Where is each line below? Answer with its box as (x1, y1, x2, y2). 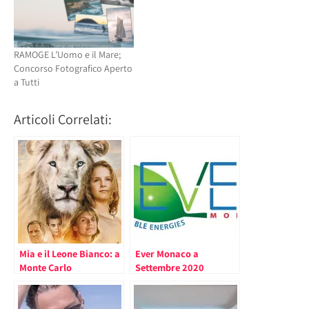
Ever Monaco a (135, 247, 199, 261)
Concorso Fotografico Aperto (14, 62, 132, 75)
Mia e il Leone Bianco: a (19, 247, 120, 261)
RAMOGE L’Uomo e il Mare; (14, 48, 121, 61)
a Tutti (14, 76, 39, 89)
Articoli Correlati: (14, 110, 112, 129)
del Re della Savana (19, 288, 103, 302)
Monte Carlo (19, 261, 72, 275)
